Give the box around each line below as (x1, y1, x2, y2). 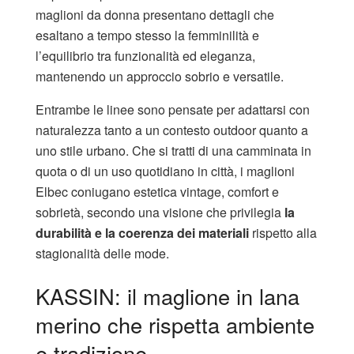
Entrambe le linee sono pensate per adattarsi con (36, 100, 310, 119)
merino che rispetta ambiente (36, 309, 314, 341)
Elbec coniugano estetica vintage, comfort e (36, 183, 279, 201)
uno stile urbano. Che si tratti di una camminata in (36, 141, 311, 160)
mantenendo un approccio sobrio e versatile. (36, 67, 284, 86)
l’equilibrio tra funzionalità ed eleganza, (36, 47, 255, 66)
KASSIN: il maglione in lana (36, 281, 299, 312)
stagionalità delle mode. (36, 244, 169, 263)
